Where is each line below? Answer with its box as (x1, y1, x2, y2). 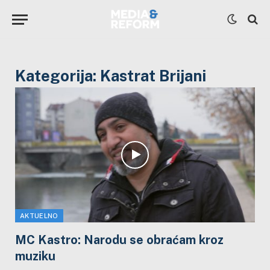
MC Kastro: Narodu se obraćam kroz (15, 232, 224, 247)
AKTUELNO (20, 212, 58, 219)
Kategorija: (15, 66, 100, 85)
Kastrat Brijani (100, 66, 206, 85)
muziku (15, 248, 55, 263)
